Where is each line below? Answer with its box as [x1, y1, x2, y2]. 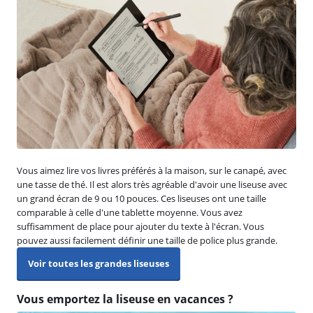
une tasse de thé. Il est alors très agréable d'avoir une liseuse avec [17, 177, 287, 191]
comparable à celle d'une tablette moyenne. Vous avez [17, 205, 242, 219]
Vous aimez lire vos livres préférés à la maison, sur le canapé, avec [17, 163, 286, 177]
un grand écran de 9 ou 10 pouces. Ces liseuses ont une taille [17, 191, 266, 205]
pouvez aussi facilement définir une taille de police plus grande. [17, 233, 277, 247]
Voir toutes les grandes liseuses [28, 256, 169, 270]
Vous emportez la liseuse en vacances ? [17, 291, 233, 307]
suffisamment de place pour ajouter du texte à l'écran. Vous [17, 219, 264, 233]
